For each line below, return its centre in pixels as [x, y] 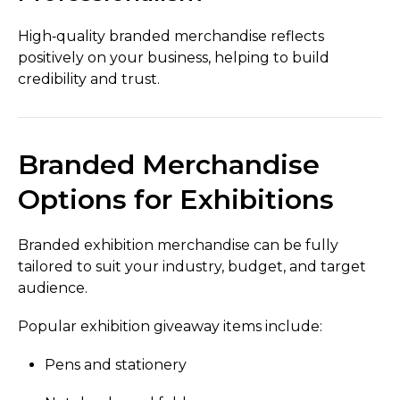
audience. [53, 287]
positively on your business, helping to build [174, 58]
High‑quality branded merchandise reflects [171, 37]
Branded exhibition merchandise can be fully [178, 245]
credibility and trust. [89, 79]
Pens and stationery [116, 364]
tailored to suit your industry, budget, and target [192, 266]
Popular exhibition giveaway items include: [170, 326]
